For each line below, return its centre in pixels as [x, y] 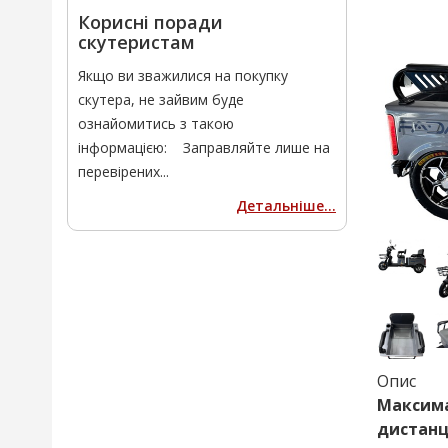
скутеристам [136, 42]
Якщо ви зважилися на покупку [183, 75]
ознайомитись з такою [156, 123]
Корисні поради [150, 22]
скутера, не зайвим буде [161, 99]
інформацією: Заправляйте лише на [204, 147]
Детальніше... [286, 205]
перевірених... [123, 171]
